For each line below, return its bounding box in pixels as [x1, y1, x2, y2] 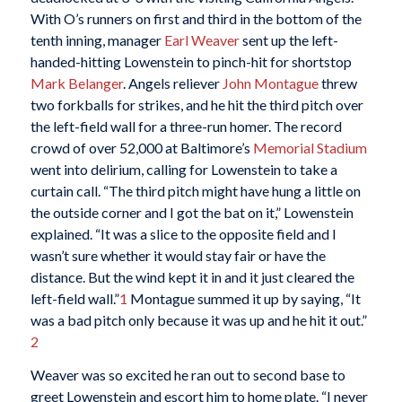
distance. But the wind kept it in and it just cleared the [30, 267, 354, 285]
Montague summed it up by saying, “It [127, 289, 361, 307]
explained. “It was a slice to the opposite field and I [30, 224, 336, 242]
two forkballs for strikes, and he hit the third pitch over [30, 95, 363, 113]
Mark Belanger [30, 74, 123, 92]
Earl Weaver [163, 31, 240, 48]
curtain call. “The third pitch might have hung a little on [30, 181, 361, 199]
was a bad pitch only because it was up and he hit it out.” [30, 310, 367, 328]
